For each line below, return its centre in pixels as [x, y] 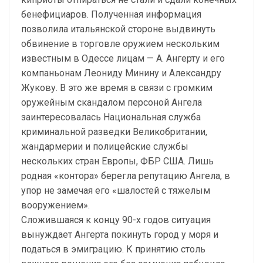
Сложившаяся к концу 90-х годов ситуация [116, 220]
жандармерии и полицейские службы [105, 146]
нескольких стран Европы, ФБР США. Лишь [117, 161]
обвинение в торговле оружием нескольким [120, 44]
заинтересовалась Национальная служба [111, 117]
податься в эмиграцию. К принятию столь [113, 249]
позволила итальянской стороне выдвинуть [118, 29]
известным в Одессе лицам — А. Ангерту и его [123, 58]
